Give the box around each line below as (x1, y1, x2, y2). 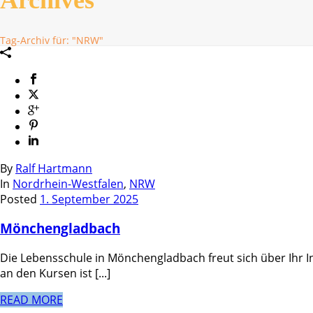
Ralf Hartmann (15, 160, 92, 176)
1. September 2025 (40, 191, 138, 207)
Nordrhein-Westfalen (13, 175, 124, 191)
